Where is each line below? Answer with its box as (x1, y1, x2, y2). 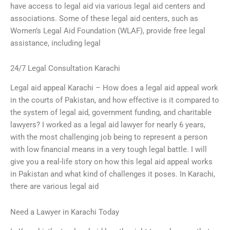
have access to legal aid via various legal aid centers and (10, 1, 205, 11)
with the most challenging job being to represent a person (10, 132, 207, 142)
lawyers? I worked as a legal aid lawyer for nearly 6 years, (10, 120, 205, 130)
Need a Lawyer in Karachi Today (10, 207, 119, 217)
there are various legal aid (10, 182, 99, 191)
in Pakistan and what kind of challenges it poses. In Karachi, (10, 169, 215, 179)
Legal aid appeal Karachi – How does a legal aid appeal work (10, 83, 218, 93)
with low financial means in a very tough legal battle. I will (10, 145, 207, 155)
